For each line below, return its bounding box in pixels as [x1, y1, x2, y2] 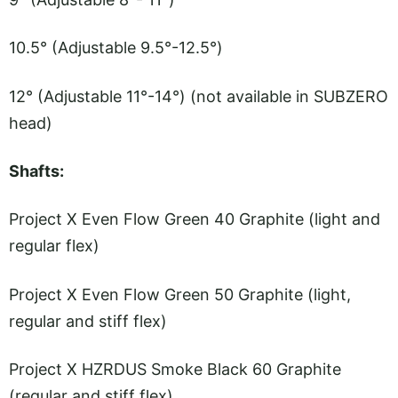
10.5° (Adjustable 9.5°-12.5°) [9, 38, 223, 58]
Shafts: [9, 162, 64, 181]
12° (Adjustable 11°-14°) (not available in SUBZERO [9, 86, 388, 106]
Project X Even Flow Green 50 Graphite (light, [9, 284, 351, 304]
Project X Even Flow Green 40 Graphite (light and [9, 210, 380, 229]
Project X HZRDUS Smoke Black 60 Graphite [9, 359, 341, 378]
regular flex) [9, 236, 99, 256]
